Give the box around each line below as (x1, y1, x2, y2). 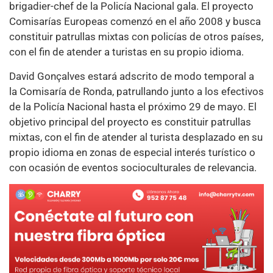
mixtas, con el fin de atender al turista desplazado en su (9, 130, 263, 143)
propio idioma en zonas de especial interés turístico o (9, 146, 255, 158)
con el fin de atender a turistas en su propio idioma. (9, 46, 244, 58)
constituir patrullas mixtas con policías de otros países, (9, 30, 263, 43)
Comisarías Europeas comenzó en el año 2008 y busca (9, 15, 261, 28)
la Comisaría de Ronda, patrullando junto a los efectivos (9, 85, 264, 97)
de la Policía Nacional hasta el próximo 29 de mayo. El (9, 100, 257, 113)
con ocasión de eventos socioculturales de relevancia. (9, 161, 257, 174)
